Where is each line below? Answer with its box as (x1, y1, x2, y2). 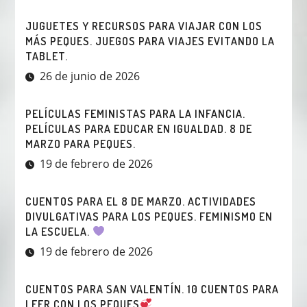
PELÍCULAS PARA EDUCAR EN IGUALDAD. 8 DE (25, 121, 252, 136)
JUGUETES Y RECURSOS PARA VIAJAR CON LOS (25, 19, 262, 33)
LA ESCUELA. (25, 224, 93, 238)
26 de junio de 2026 (39, 68, 140, 84)
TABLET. (25, 49, 68, 63)
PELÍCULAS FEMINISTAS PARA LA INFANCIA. (25, 106, 245, 121)
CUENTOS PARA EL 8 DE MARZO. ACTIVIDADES (25, 194, 256, 208)
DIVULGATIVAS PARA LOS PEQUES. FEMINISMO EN (25, 209, 273, 223)
